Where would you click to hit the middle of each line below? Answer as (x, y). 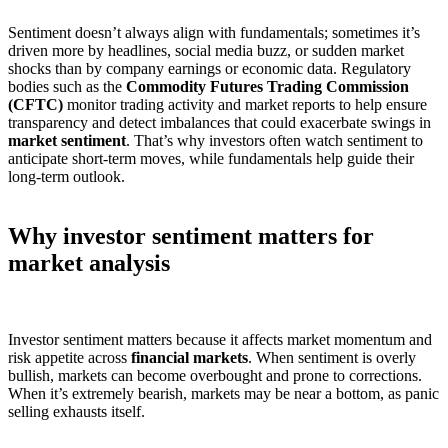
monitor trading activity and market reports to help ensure (245, 104)
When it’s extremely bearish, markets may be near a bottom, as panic (223, 394)
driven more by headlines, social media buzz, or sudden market (206, 50)
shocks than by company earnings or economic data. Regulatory (209, 68)
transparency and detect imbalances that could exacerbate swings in (219, 122)
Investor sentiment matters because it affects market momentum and (220, 340)
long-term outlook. (66, 176)
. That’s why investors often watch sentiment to (274, 140)
